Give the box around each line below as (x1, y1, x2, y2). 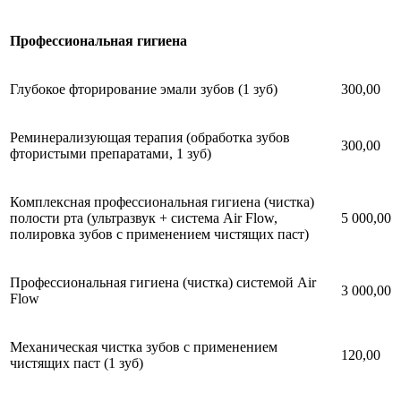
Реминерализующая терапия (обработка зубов (10, 129, 290, 145)
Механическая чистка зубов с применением (10, 338, 277, 354)
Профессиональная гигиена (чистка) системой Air (10, 274, 316, 290)
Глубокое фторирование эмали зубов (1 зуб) (10, 81, 277, 97)
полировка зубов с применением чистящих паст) (10, 226, 316, 242)
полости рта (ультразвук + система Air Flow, (10, 209, 277, 226)
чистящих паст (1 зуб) (10, 354, 143, 371)
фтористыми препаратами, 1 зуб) (10, 145, 211, 161)
